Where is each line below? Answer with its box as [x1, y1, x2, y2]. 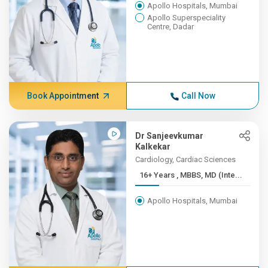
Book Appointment [26, 91, 99, 100]
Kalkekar [135, 142, 171, 151]
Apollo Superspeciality [147, 13, 226, 22]
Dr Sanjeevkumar [135, 131, 204, 141]
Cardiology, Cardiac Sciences [135, 155, 236, 164]
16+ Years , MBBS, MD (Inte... [176, 170, 243, 179]
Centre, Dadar [147, 22, 194, 31]
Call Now [181, 91, 215, 100]
